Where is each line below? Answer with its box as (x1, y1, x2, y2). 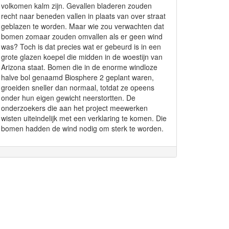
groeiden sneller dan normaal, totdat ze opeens (1, 82, 154, 93)
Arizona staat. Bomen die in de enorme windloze (1, 62, 157, 72)
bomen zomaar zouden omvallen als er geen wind (1, 31, 163, 41)
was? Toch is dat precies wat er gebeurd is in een (1, 41, 161, 52)
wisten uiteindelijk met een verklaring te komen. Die (1, 113, 167, 123)
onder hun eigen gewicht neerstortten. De (1, 93, 135, 103)
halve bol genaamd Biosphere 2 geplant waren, (1, 72, 154, 82)
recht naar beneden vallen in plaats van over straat (1, 11, 166, 21)
